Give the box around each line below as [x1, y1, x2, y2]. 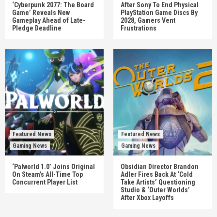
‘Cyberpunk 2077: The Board [12, 1, 94, 9]
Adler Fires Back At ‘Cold [121, 170, 193, 178]
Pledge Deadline [12, 24, 62, 32]
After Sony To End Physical [121, 1, 199, 9]
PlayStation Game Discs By [121, 9, 198, 16]
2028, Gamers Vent [121, 16, 175, 24]
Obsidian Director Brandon [121, 163, 199, 170]
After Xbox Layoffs [121, 194, 174, 201]
